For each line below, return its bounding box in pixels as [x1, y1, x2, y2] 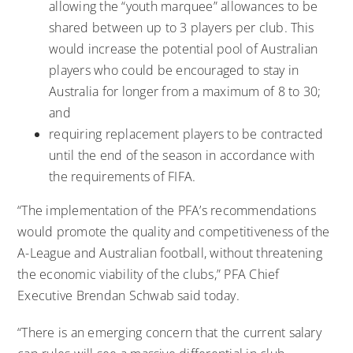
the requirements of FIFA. [49, 167, 196, 185]
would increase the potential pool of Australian [49, 39, 318, 58]
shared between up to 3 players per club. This [49, 18, 314, 36]
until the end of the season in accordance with [49, 146, 315, 164]
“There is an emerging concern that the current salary [17, 323, 321, 341]
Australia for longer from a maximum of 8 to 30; [49, 82, 321, 100]
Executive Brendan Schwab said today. [17, 286, 240, 304]
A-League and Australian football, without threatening [17, 243, 322, 262]
